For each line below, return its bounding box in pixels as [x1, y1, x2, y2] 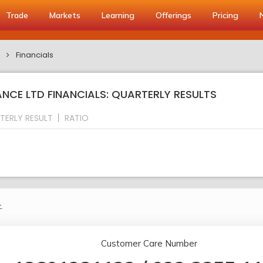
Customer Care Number [100, 238, 197, 249]
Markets [49, 10, 80, 21]
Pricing [213, 10, 238, 21]
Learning [102, 10, 134, 21]
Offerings [156, 10, 191, 21]
